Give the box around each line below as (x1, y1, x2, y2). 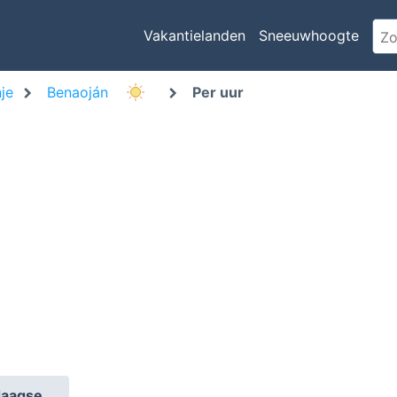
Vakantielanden (143, 27, 245, 44)
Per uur (192, 83, 244, 101)
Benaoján (47, 83, 113, 101)
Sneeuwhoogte (258, 27, 359, 44)
